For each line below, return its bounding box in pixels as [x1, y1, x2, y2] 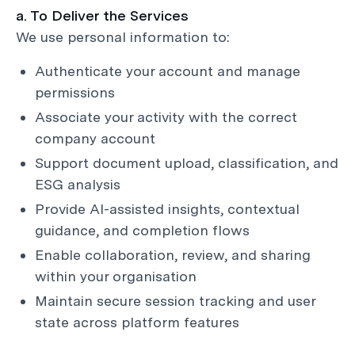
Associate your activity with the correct [35, 109, 297, 125]
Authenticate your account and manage [35, 63, 300, 79]
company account [35, 130, 155, 147]
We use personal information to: [16, 29, 230, 45]
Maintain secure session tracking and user [35, 292, 315, 309]
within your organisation [35, 268, 197, 284]
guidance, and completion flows [35, 222, 250, 239]
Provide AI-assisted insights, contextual [35, 200, 300, 217]
